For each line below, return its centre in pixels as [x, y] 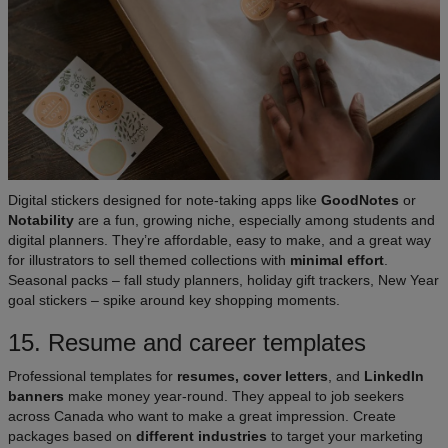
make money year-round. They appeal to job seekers [234, 396]
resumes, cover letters [252, 376]
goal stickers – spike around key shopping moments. [174, 300]
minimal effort [337, 260]
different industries [201, 436]
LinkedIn [394, 376]
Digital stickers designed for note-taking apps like [164, 200]
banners [36, 396]
